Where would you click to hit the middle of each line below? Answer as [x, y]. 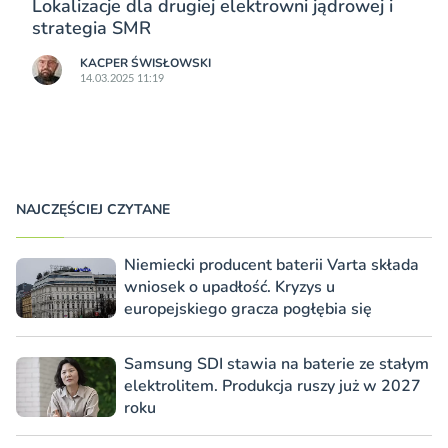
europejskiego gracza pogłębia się [248, 309]
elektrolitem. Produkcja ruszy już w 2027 [272, 386]
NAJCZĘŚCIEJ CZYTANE [93, 210]
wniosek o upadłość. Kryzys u [229, 287]
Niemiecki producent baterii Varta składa [271, 265]
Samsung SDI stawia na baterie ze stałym [276, 364]
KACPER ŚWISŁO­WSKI [145, 63]
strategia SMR [91, 28]
